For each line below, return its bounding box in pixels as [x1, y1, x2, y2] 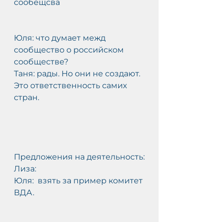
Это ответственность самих [14, 81, 131, 90]
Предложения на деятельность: [14, 152, 145, 162]
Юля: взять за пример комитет [14, 176, 145, 185]
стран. [14, 93, 39, 102]
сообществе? [14, 57, 68, 66]
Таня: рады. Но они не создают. [14, 69, 142, 78]
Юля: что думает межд [14, 33, 108, 43]
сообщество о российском [14, 45, 126, 55]
